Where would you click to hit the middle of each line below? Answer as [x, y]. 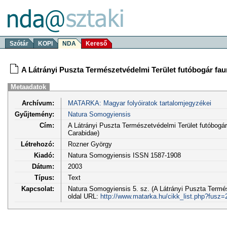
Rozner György [90, 144]
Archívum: [38, 103]
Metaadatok [29, 87]
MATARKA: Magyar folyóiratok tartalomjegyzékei [139, 103]
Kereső [96, 44]
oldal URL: [84, 196]
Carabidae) [83, 133]
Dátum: [43, 166]
